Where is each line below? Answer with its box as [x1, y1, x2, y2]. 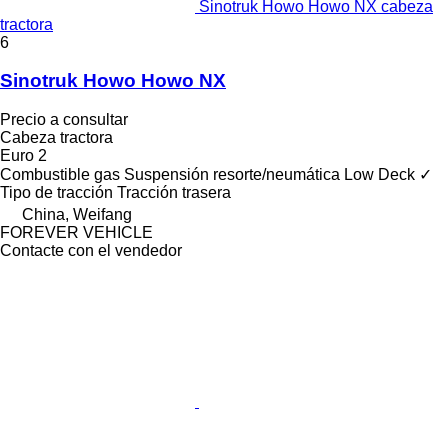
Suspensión [124, 166, 209, 184]
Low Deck [344, 166, 415, 184]
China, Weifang [22, 206, 132, 224]
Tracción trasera [117, 184, 231, 202]
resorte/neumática [213, 166, 340, 184]
